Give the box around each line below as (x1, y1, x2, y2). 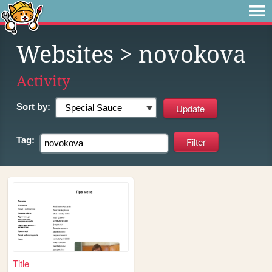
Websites (16, 41, 114, 68)
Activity (16, 72, 70, 90)
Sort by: (16, 101, 50, 112)
